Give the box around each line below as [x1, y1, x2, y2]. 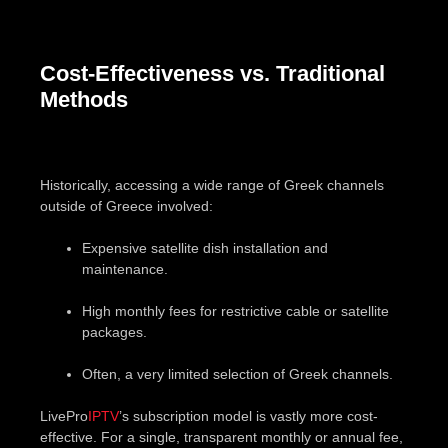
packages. [82, 323, 147, 340]
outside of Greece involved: [40, 197, 213, 214]
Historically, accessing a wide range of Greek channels [40, 176, 384, 193]
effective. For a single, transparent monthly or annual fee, [40, 428, 403, 445]
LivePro [40, 407, 88, 424]
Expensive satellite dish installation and [82, 239, 328, 256]
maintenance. [82, 260, 168, 277]
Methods [40, 86, 128, 112]
